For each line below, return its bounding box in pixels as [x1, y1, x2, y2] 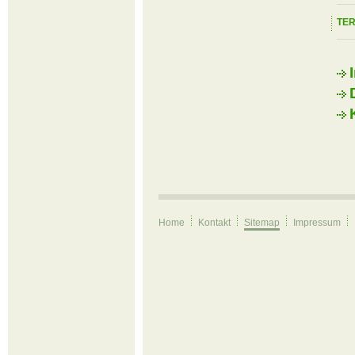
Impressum [293, 217, 341, 228]
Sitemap [244, 217, 280, 228]
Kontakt [198, 217, 231, 228]
